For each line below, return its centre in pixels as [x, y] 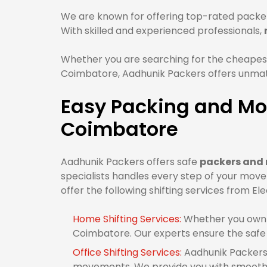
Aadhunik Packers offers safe [130, 162]
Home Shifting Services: [128, 219]
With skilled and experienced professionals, [162, 31]
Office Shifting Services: [128, 252]
